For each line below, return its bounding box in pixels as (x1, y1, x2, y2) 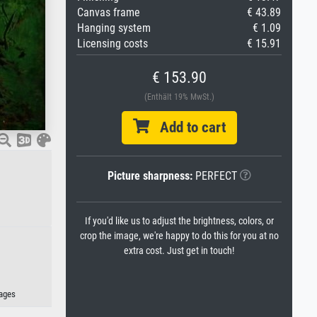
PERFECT (192, 169, 237, 183)
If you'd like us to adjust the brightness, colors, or (84, 215, 274, 227)
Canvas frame (77, 6, 140, 19)
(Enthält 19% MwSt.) (144, 92, 214, 102)
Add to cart (149, 119, 226, 136)
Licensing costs (77, 37, 148, 50)
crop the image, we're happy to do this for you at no (79, 230, 279, 242)
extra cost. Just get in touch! (124, 245, 234, 257)
